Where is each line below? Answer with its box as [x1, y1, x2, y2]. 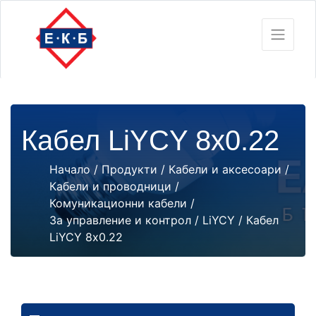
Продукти [102, 162, 157, 176]
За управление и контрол [49, 213, 191, 227]
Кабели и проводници [49, 179, 171, 193]
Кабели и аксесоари [169, 162, 281, 176]
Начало [49, 162, 90, 176]
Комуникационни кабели [49, 196, 187, 210]
